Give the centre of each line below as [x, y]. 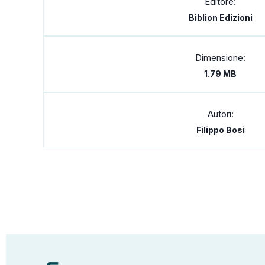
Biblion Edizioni [220, 17]
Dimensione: [220, 57]
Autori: [220, 114]
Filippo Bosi [220, 130]
